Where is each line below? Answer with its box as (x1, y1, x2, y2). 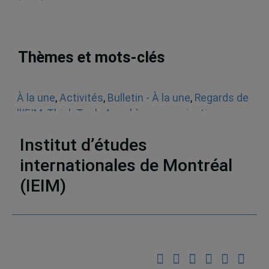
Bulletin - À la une (107, 91, 190, 104)
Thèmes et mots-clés (18, 49, 166, 67)
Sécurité (16, 122, 58, 135)
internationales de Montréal (19, 155, 232, 175)
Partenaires (94, 183, 175, 201)
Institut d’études (19, 134, 147, 155)
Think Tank (46, 107, 100, 119)
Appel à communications (104, 107, 225, 119)
